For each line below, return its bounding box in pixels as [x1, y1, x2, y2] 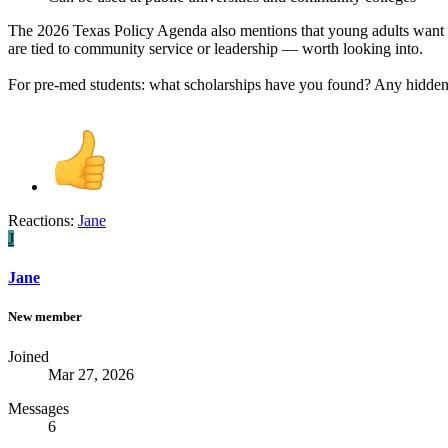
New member [8, 309, 82, 325]
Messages [8, 399, 69, 417]
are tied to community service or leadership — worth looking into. [8, 39, 423, 57]
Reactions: [8, 211, 74, 229]
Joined [8, 347, 49, 365]
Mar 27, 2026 [48, 365, 134, 383]
